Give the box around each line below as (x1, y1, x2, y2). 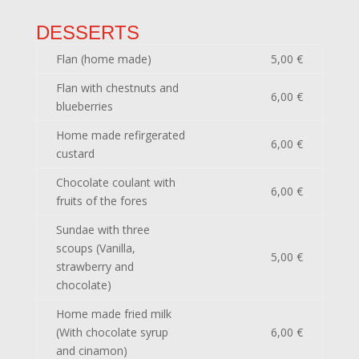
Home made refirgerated (55, 127, 185, 143)
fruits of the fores (55, 193, 147, 208)
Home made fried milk (55, 306, 171, 321)
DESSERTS (35, 22, 139, 43)
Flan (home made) (55, 51, 151, 67)
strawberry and (55, 259, 134, 274)
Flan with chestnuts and (55, 80, 179, 95)
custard (55, 146, 95, 161)
